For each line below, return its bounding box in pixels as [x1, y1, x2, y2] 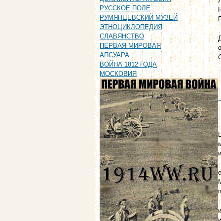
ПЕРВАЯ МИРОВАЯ [100, 42, 161, 50]
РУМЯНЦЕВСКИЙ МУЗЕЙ [100, 14, 178, 22]
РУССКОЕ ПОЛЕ [100, 4, 150, 12]
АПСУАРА [100, 51, 129, 59]
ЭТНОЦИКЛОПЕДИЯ [100, 23, 162, 31]
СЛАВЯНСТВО [100, 33, 144, 40]
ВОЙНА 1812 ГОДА [100, 61, 157, 69]
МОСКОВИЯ [100, 70, 137, 78]
